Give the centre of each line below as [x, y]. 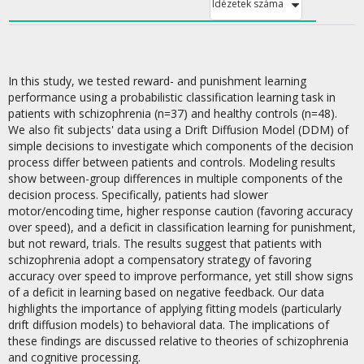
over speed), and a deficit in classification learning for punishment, [182, 227]
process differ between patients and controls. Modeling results [172, 162]
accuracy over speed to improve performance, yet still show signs [181, 276]
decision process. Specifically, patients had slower [138, 195]
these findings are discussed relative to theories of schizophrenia [178, 341]
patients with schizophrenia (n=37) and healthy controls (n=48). [173, 113]
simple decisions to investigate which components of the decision [181, 146]
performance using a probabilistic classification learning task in [172, 97]
